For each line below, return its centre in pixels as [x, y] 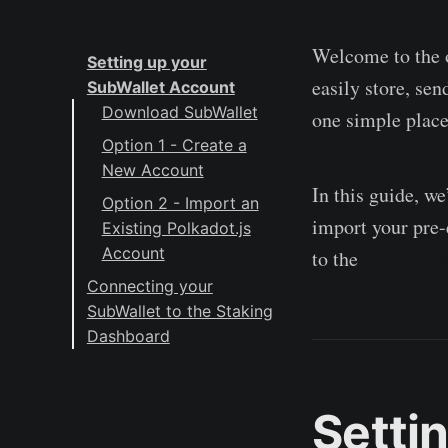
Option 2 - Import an [180, 203]
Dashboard [128, 336]
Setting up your [146, 62]
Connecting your [149, 286]
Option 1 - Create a [174, 145]
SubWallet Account [160, 87]
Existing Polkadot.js [176, 228]
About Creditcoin [166, 361]
